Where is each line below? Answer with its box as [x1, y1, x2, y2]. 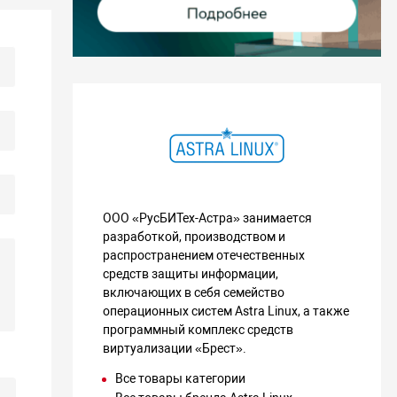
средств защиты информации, [103, 267, 279, 282]
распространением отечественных [103, 248, 306, 263]
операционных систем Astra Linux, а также [103, 304, 350, 319]
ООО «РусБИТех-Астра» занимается [103, 211, 313, 226]
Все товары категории [115, 371, 246, 386]
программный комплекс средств [103, 323, 294, 338]
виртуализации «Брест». [103, 341, 247, 356]
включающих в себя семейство [103, 285, 285, 300]
